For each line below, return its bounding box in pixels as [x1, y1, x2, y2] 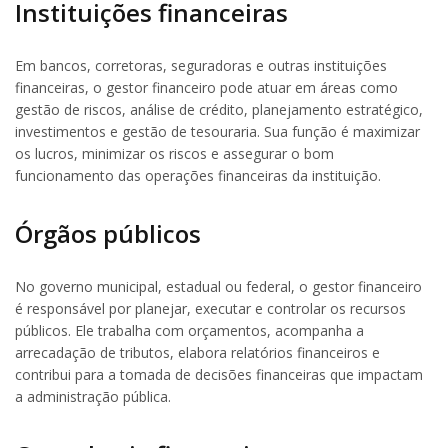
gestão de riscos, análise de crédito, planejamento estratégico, [15, 99, 423, 119]
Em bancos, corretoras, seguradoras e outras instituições [15, 55, 387, 75]
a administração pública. [15, 386, 171, 406]
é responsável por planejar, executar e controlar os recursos [15, 298, 406, 318]
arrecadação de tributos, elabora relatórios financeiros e [15, 342, 380, 362]
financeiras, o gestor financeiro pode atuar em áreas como [15, 77, 398, 97]
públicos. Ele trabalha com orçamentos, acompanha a [15, 320, 364, 340]
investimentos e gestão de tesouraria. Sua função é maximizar [15, 121, 420, 141]
